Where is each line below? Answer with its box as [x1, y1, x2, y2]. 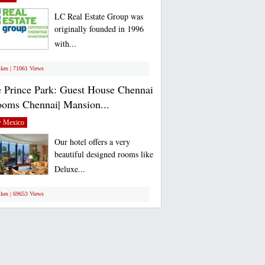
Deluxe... [54, 163, 85, 177]
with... [54, 38, 76, 52]
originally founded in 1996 [54, 23, 144, 37]
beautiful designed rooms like [54, 148, 153, 163]
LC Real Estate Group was [54, 11, 143, 22]
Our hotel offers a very [54, 136, 130, 147]
